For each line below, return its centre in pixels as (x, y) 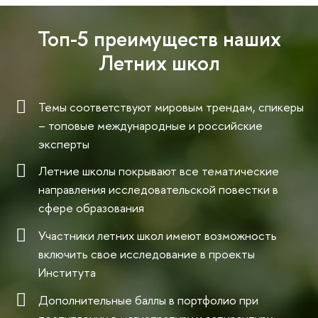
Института (67, 273)
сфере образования (91, 208)
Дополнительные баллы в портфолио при (148, 300)
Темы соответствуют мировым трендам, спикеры (171, 106)
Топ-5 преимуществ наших (159, 39)
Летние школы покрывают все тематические (159, 171)
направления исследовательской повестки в (158, 190)
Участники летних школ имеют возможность (158, 236)
